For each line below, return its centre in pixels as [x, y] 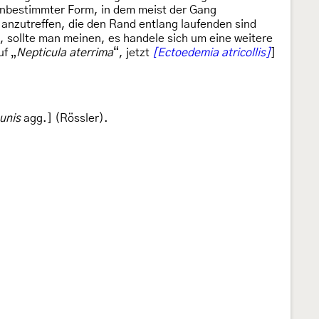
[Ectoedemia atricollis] [211, 53]
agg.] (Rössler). [64, 118]
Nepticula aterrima [65, 53]
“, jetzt [133, 53]
